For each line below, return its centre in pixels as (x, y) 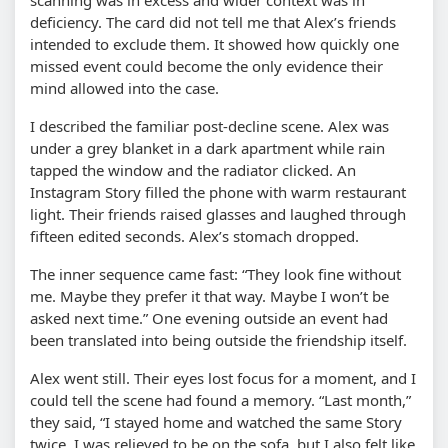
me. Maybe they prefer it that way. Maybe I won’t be (209, 295)
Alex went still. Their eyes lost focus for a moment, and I (223, 377)
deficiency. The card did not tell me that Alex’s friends (213, 21)
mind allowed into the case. (124, 87)
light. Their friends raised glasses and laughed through (218, 213)
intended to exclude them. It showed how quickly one (214, 43)
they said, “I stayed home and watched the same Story (216, 421)
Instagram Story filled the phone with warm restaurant (218, 191)
